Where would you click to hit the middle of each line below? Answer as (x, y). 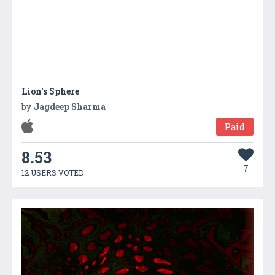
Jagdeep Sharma (69, 106)
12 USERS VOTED (52, 172)
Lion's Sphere (50, 91)
